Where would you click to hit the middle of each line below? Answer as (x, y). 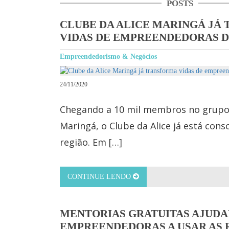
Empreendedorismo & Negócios (108, 56)
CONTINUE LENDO (100, 177)
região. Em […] (91, 142)
